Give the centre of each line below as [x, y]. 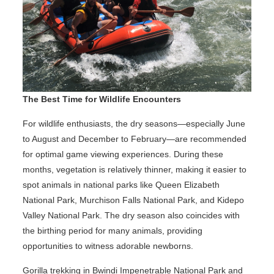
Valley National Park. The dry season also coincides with [131, 215]
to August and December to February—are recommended [134, 139]
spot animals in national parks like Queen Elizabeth [121, 184]
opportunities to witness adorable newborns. [108, 246]
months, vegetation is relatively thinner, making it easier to [134, 169]
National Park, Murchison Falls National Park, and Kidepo [133, 200]
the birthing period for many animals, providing [112, 230]
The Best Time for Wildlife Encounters [102, 99]
